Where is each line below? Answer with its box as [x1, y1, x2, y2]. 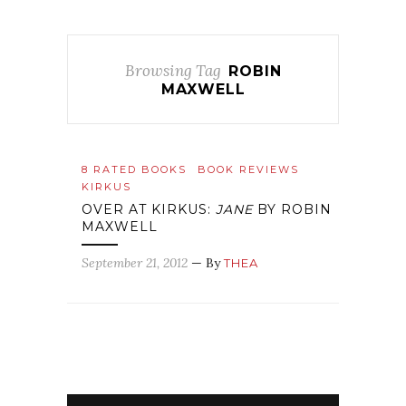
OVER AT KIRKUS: [82, 201, 216, 217]
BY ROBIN [253, 201, 332, 217]
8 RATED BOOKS [82, 163, 187, 176]
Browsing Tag [124, 61, 221, 81]
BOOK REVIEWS [198, 163, 299, 176]
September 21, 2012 [82, 255, 188, 271]
